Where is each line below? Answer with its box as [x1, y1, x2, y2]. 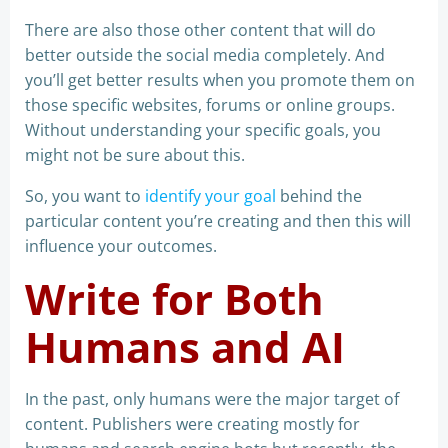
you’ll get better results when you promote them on [25, 69, 415, 91]
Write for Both [25, 270, 324, 327]
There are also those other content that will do [25, 19, 376, 41]
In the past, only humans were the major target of [25, 388, 399, 410]
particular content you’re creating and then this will [25, 210, 411, 232]
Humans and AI [25, 318, 345, 375]
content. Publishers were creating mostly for [25, 413, 360, 435]
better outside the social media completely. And [25, 44, 385, 66]
